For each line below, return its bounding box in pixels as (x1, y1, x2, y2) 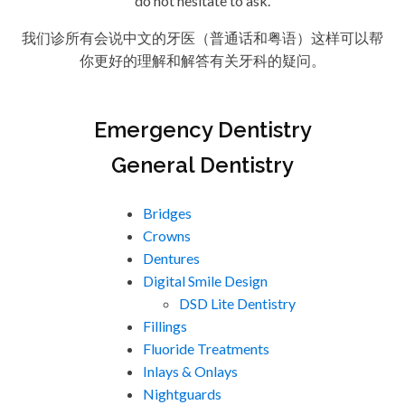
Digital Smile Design (142, 272, 268, 290)
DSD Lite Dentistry (178, 295, 296, 313)
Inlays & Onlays (142, 363, 238, 381)
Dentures (142, 250, 200, 268)
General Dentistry (111, 153, 294, 179)
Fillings (142, 317, 187, 335)
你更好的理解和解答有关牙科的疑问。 (80, 52, 325, 70)
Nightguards (142, 385, 221, 403)
